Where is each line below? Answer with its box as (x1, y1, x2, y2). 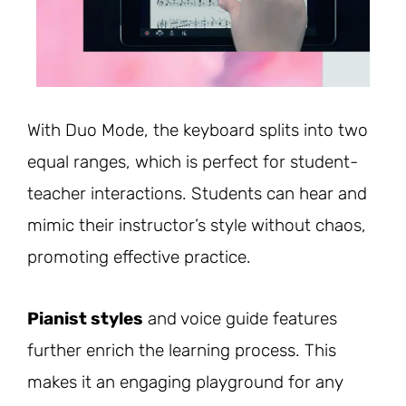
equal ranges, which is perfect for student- (27, 150, 358, 172)
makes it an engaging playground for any (27, 371, 343, 392)
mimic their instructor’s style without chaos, (27, 214, 366, 236)
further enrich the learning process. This (27, 339, 336, 361)
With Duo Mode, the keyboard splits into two (27, 119, 368, 140)
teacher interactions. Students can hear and (27, 182, 367, 204)
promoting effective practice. (27, 246, 251, 267)
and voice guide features (143, 307, 337, 329)
